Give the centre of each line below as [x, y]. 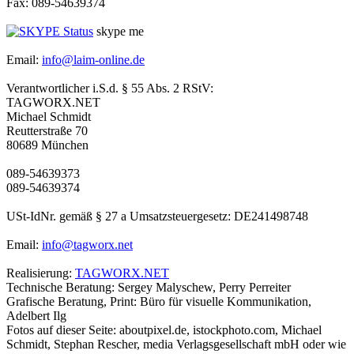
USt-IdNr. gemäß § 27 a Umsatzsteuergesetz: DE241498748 [157, 217]
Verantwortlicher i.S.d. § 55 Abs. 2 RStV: [110, 88]
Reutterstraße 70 [47, 131]
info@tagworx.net [87, 245]
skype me [119, 32]
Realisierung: [41, 273]
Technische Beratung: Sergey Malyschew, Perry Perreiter [149, 288]
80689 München [47, 145]
